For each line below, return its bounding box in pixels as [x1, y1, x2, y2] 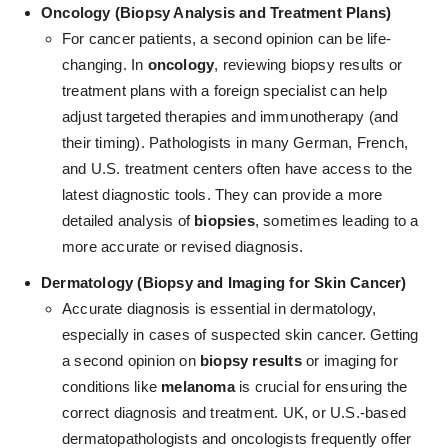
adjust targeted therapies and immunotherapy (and [62, 108, 399, 126]
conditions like [62, 378, 162, 396]
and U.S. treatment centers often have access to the [62, 160, 413, 178]
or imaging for [301, 352, 398, 370]
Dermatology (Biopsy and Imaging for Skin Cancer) [41, 274, 407, 292]
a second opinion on [62, 352, 200, 370]
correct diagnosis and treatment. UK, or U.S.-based [62, 404, 407, 422]
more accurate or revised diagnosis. [62, 238, 303, 256]
